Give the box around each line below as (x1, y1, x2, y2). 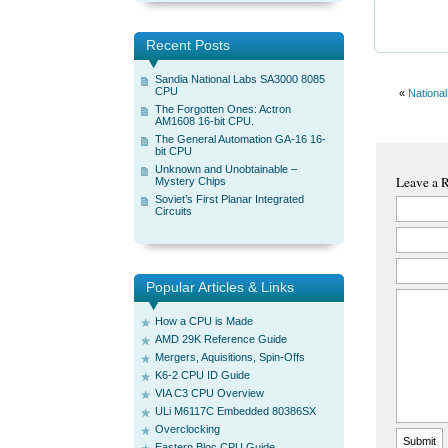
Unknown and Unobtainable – (155, 163, 297, 175)
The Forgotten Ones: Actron (155, 103, 291, 115)
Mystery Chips (155, 175, 226, 187)
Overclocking (155, 423, 220, 435)
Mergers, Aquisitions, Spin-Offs (155, 351, 305, 363)
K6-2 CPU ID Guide (155, 369, 250, 381)
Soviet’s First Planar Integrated (155, 193, 304, 205)
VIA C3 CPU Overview (155, 387, 264, 399)
